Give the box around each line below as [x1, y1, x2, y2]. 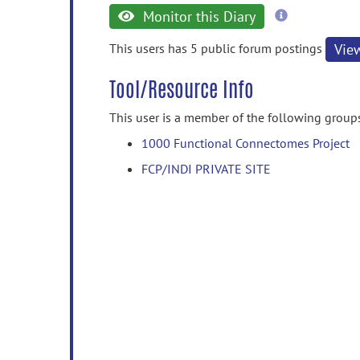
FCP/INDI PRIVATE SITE [141, 161, 271, 177]
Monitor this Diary [138, 7, 256, 26]
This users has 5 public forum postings [109, 39, 325, 56]
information [286, 22, 351, 38]
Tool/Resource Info [109, 74, 254, 104]
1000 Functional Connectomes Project [141, 135, 350, 151]
